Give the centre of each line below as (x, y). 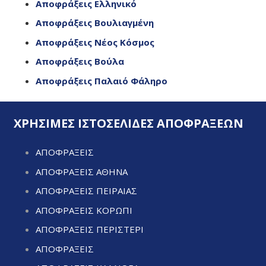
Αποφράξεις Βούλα (81, 61)
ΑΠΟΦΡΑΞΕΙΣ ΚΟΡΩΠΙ (84, 210)
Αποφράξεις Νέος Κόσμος (96, 42)
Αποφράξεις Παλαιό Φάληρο (103, 80)
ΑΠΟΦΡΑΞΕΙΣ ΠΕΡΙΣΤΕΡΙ (90, 229)
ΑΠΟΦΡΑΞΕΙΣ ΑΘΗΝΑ (82, 171)
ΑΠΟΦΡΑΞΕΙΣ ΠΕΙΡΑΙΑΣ (86, 191)
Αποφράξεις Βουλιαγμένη (95, 23)
